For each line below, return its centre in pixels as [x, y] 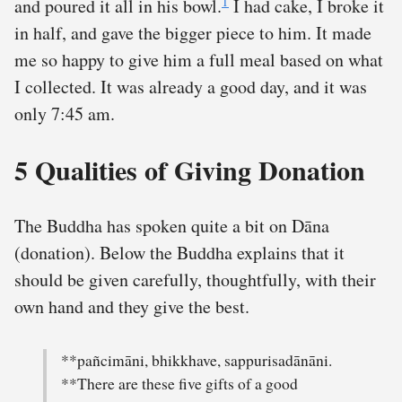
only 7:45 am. [65, 114]
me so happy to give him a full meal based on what [199, 60]
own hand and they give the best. [132, 306]
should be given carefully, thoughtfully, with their [195, 279]
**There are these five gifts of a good [179, 383]
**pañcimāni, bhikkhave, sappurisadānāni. [197, 360]
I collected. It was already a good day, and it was [191, 87]
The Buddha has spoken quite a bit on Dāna [172, 225]
